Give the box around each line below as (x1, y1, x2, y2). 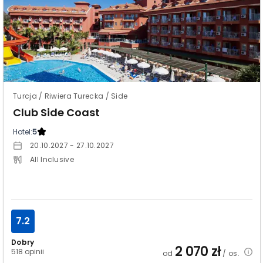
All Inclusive (30, 154, 74, 164)
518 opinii (11, 246, 45, 257)
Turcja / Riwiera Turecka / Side (13, 90, 128, 101)
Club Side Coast (13, 104, 100, 120)
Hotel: (13, 126, 32, 137)
